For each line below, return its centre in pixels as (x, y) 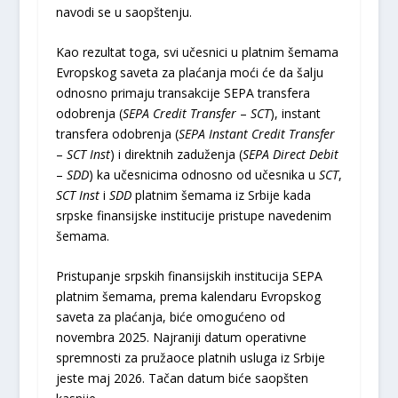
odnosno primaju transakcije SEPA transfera (183, 92)
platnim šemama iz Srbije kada (221, 195)
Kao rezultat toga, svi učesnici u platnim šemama (197, 52)
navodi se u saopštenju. (123, 12)
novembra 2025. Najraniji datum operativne (181, 338)
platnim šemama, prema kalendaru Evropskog (188, 297)
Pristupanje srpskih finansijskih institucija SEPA (189, 276)
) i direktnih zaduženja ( (176, 154)
